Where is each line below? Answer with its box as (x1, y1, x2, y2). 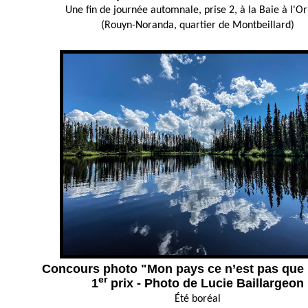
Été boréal (174, 294, 221, 305)
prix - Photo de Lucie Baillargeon (107, 276, 304, 290)
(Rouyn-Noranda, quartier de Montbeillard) (100, 20, 294, 31)
